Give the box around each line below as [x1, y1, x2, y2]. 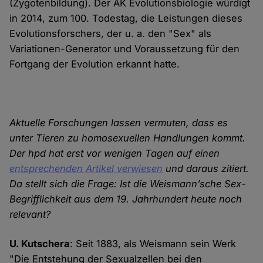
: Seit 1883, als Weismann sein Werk [70, 238, 237, 250]
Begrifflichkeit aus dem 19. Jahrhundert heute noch [9, 193, 242, 205]
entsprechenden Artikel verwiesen [9, 163, 163, 175]
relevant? [9, 208, 51, 221]
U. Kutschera [9, 238, 70, 250]
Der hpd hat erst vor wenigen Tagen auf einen [9, 147, 220, 160]
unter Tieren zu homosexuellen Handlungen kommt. [9, 132, 246, 144]
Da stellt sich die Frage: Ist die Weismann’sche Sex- [9, 178, 247, 190]
